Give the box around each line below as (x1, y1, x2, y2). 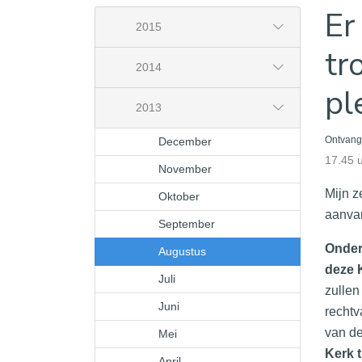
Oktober (158, 190, 200, 204)
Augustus (158, 245, 206, 259)
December (158, 135, 212, 149)
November (158, 162, 212, 176)
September (158, 217, 215, 231)
